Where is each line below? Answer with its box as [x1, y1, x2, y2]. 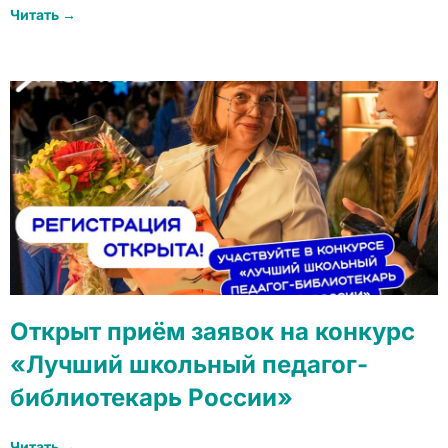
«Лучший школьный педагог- [10, 349, 368, 379]
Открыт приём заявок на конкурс [10, 316, 415, 346]
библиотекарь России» [10, 382, 293, 412]
